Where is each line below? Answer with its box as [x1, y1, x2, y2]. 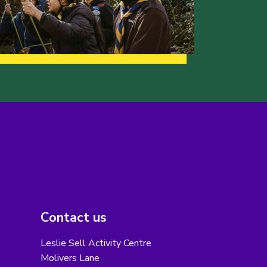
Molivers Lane [40, 252, 100, 265]
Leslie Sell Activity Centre [40, 237, 151, 250]
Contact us [40, 209, 107, 227]
